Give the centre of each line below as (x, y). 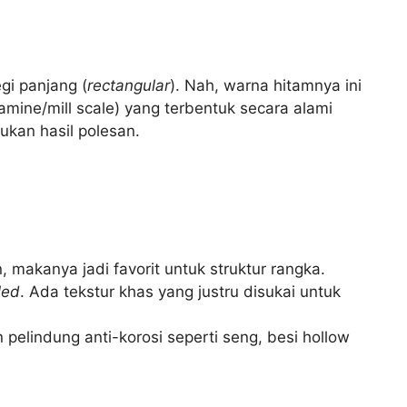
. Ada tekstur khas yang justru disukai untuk (181, 291)
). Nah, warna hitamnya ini (266, 86)
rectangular (129, 86)
